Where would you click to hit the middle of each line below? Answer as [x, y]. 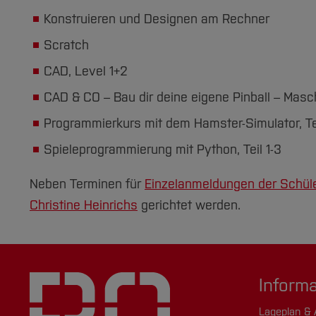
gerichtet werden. [189, 205]
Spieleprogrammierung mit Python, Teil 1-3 [163, 150]
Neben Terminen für [87, 184]
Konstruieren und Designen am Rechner [157, 19]
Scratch [66, 45]
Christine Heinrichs [84, 205]
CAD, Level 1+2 [86, 71]
